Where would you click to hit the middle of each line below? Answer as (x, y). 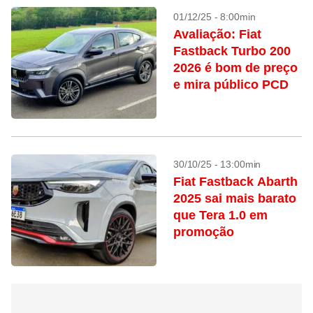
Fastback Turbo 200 (232, 51)
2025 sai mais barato (235, 198)
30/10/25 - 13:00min (217, 164)
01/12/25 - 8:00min (214, 17)
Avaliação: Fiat (217, 34)
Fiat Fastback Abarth (235, 182)
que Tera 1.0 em (220, 215)
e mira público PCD (231, 85)
